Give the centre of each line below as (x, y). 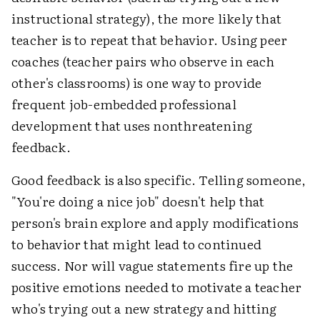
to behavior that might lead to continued (137, 244)
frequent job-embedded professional (124, 104)
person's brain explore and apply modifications (155, 222)
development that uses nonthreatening (132, 125)
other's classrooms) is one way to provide (137, 82)
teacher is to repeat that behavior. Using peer (150, 40)
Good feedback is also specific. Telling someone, (159, 180)
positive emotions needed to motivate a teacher (157, 287)
